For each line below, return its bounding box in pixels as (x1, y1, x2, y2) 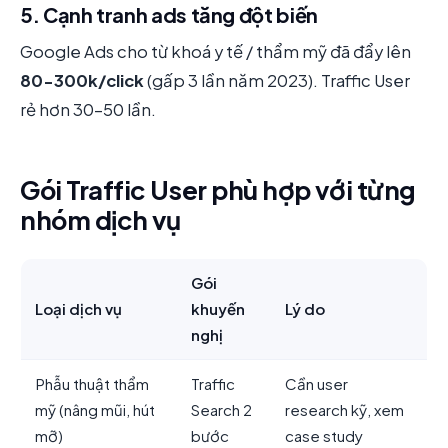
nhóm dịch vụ (20, 203, 181, 237)
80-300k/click (20, 70, 144, 92)
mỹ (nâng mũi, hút (35, 399, 155, 419)
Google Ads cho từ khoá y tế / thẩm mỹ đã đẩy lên (20, 41, 411, 63)
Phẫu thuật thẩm (35, 373, 149, 393)
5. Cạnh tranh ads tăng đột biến (20, 2, 318, 28)
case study (285, 425, 363, 445)
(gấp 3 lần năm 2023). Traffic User (144, 70, 410, 92)
